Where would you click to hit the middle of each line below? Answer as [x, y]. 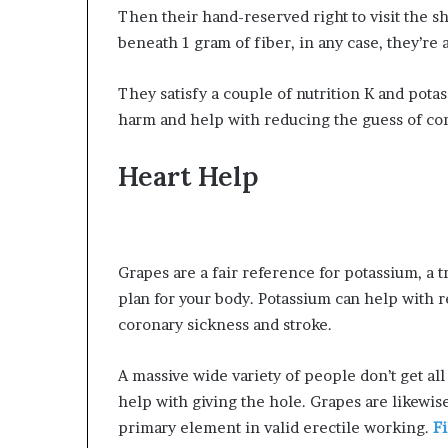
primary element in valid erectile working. [275, 427]
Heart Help [188, 176]
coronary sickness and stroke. [225, 324]
